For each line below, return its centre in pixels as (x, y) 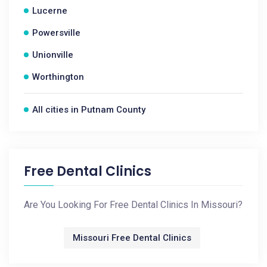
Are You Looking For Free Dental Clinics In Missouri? (133, 205)
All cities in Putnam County (89, 110)
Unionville (53, 55)
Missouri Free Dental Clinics (132, 238)
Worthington (58, 77)
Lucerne (50, 11)
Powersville (56, 33)
